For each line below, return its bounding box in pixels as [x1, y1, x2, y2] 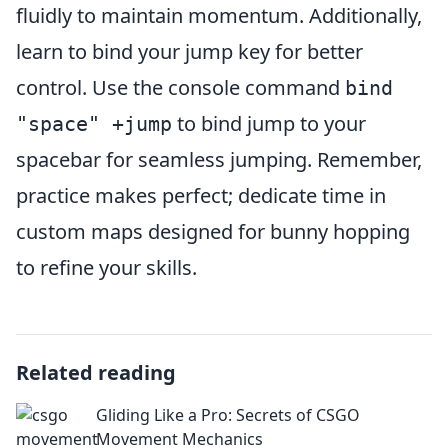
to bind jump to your [172, 110, 366, 138]
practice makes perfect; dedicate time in [16, 182, 386, 210]
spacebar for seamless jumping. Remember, [16, 146, 422, 174]
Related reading [16, 359, 176, 387]
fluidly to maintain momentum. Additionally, [16, 2, 422, 30]
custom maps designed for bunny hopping [16, 218, 410, 246]
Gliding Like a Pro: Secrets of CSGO [96, 404, 360, 427]
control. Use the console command [16, 74, 345, 102]
